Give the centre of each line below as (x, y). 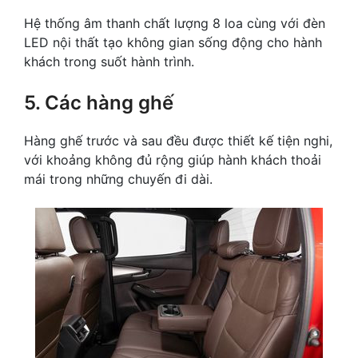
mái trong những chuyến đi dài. (118, 179)
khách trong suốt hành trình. (109, 62)
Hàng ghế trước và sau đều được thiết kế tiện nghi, (178, 141)
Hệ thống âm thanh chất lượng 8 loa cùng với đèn (175, 24)
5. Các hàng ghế (99, 103)
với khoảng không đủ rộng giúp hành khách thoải (173, 160)
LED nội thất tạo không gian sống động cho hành (173, 43)
